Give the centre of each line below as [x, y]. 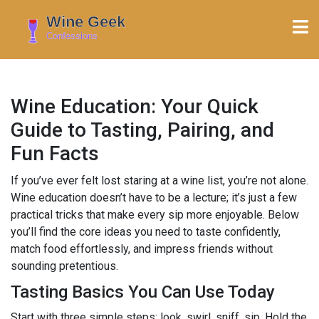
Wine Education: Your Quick [135, 106]
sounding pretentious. [64, 266]
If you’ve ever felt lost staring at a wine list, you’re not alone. [159, 180]
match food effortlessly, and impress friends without [142, 249]
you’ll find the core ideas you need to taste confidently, [146, 231]
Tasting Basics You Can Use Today [143, 292]
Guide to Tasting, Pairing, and [142, 130]
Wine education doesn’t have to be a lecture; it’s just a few [154, 197]
